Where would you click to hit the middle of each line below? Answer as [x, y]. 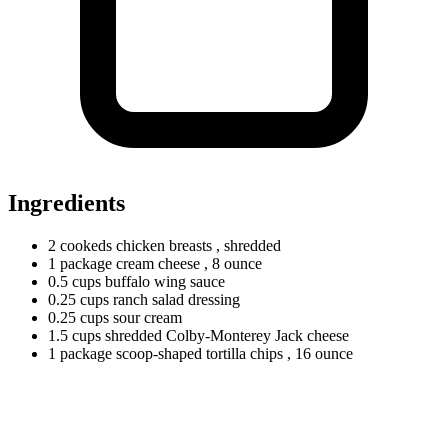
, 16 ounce [320, 353]
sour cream [145, 317]
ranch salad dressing [174, 299]
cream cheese [158, 263]
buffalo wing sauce [163, 281]
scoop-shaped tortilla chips [199, 353]
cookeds [86, 245]
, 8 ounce [233, 263]
